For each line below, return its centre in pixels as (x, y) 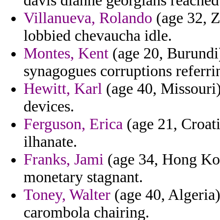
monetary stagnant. (83, 177)
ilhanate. (50, 142)
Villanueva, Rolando (88, 18)
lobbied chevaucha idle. (98, 36)
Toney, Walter (67, 195)
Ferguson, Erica (73, 124)
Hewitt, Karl (63, 89)
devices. (49, 107)
